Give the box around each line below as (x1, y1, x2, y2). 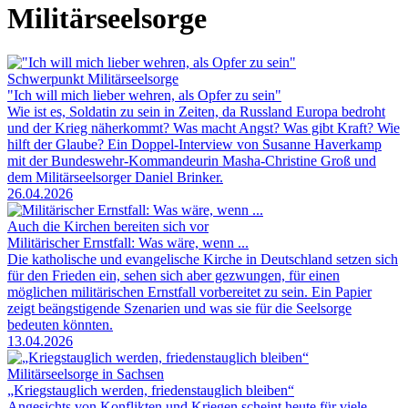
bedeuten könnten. (7, 317, 113, 333)
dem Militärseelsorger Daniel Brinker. (7, 169, 223, 186)
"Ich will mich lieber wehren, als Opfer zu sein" (7, 87, 281, 104)
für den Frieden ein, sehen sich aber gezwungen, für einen (7, 268, 340, 284)
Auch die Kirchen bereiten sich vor (7, 219, 209, 235)
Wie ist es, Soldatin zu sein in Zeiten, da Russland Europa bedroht (7, 104, 385, 120)
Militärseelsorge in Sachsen (7, 366, 164, 382)
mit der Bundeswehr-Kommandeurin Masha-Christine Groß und (7, 153, 376, 169)
